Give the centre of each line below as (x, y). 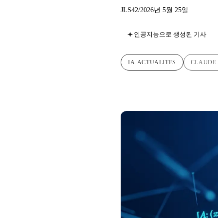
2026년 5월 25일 (164, 10)
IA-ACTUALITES (152, 63)
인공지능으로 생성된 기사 (170, 35)
